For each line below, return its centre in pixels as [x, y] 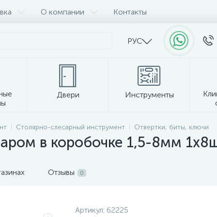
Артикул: [91, 210]
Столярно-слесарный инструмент [70, 127]
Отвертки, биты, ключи [171, 127]
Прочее [108, 123]
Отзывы [61, 172]
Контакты [130, 12]
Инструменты [149, 95]
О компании [62, 12]
